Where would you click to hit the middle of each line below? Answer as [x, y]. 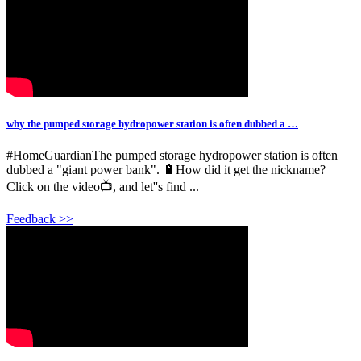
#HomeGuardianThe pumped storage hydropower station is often [172, 156]
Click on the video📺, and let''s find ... [103, 187]
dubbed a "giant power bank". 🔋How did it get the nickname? [166, 170]
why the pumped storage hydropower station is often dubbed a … [152, 124]
